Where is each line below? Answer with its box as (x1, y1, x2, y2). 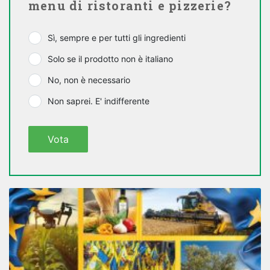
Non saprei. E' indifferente (48, 96, 149, 106)
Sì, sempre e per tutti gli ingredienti (48, 33, 186, 43)
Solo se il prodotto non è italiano (48, 54, 173, 64)
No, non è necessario (48, 75, 130, 85)
